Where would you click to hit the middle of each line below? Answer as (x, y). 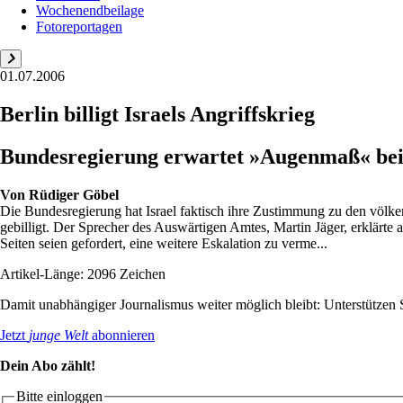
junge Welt (58, 335)
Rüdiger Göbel (74, 194)
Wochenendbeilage (90, 10)
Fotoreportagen (79, 26)
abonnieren (121, 335)
